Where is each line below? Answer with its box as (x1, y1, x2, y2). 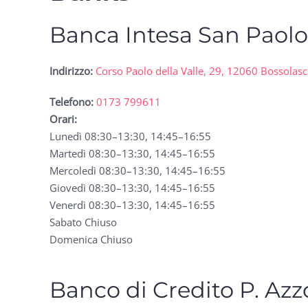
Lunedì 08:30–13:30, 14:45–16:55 (49, 129, 211, 143)
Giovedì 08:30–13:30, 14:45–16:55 (49, 180, 215, 195)
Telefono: (49, 94, 93, 109)
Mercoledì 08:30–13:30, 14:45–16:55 (49, 163, 225, 177)
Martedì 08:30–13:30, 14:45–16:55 (49, 146, 215, 160)
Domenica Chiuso (49, 232, 133, 246)
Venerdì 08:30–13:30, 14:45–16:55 (49, 197, 215, 212)
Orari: (49, 111, 77, 126)
